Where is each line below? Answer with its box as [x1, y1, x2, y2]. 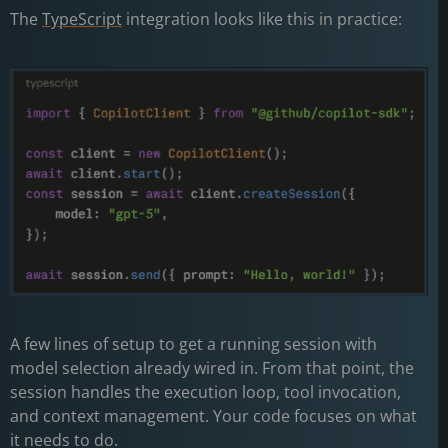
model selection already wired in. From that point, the [10, 357, 414, 379]
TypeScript [42, 8, 122, 30]
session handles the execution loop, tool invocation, [10, 381, 401, 403]
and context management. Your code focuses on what [10, 405, 417, 427]
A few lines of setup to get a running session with [10, 333, 377, 355]
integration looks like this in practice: [122, 8, 406, 30]
